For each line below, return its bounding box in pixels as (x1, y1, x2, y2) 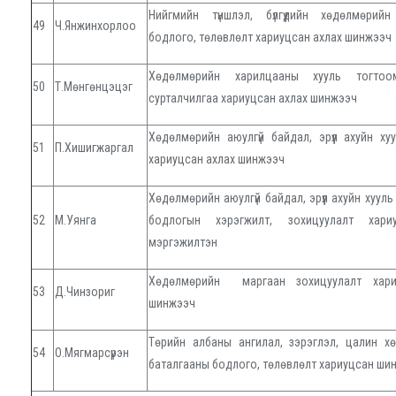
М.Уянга (55, 213, 96, 228)
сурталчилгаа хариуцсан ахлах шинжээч (148, 91, 357, 106)
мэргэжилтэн (148, 235, 217, 250)
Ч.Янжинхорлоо (55, 19, 136, 34)
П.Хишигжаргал (55, 141, 133, 156)
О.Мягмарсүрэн (55, 346, 129, 361)
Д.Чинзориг (55, 285, 115, 300)
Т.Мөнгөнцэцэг (55, 80, 133, 95)
